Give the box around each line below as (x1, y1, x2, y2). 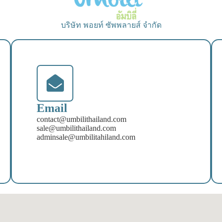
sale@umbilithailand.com (37, 123, 116, 132)
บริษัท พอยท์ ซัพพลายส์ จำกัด (60, 20, 162, 29)
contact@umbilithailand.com (37, 114, 127, 123)
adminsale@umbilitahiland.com (37, 132, 136, 141)
